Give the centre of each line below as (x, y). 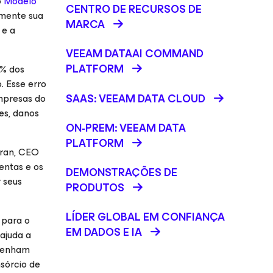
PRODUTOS (95, 188)
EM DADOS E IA (104, 232)
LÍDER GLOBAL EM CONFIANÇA (145, 217)
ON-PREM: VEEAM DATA (126, 128)
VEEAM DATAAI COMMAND (135, 54)
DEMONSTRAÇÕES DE (122, 172)
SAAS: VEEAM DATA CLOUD (136, 99)
